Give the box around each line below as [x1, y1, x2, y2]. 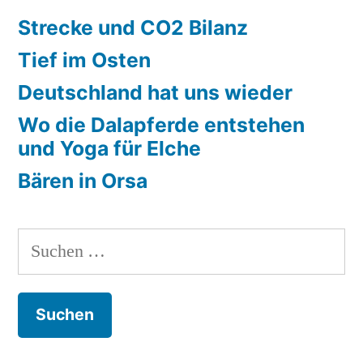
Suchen [17, 231, 70, 254]
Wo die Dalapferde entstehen [18, 112, 305, 137]
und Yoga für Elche [18, 135, 201, 160]
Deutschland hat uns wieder [18, 79, 293, 105]
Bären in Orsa [18, 168, 147, 193]
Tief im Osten [18, 47, 151, 72]
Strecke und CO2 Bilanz [18, 15, 248, 40]
